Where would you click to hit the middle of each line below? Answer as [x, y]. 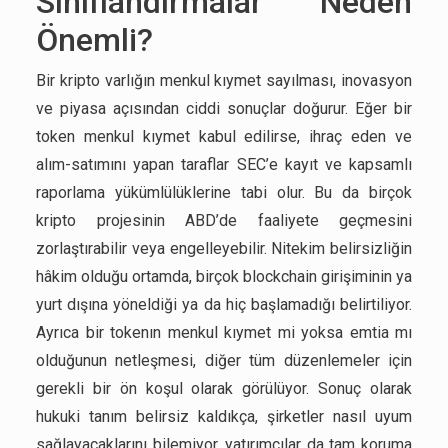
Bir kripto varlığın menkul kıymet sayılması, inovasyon [224, 80]
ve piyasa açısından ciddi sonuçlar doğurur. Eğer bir [224, 108]
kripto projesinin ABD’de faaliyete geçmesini [224, 220]
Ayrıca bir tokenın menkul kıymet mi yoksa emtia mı [224, 332]
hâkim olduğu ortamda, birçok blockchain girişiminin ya [224, 276]
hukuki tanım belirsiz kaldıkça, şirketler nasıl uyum [224, 416]
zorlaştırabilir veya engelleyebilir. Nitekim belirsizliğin [224, 248]
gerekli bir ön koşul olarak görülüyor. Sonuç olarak [224, 388]
